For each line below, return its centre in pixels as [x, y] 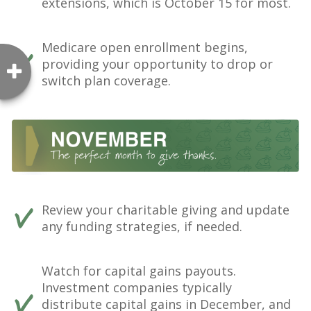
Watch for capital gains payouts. [139, 270]
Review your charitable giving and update [166, 209]
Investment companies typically [137, 287]
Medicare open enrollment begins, [145, 47]
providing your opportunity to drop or [157, 64]
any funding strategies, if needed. [142, 226]
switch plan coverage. [106, 80]
